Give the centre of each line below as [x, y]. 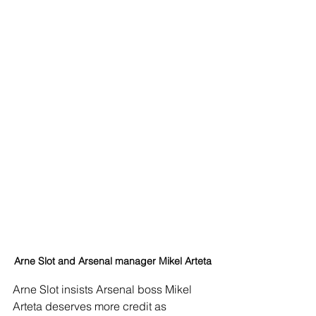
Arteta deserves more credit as [91, 306]
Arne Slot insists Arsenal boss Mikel [104, 290]
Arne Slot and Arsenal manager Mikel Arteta [113, 261]
